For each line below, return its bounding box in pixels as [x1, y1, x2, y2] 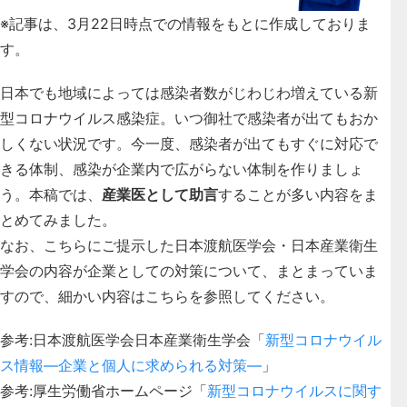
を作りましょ [276, 159, 363, 178]
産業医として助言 [102, 184, 218, 203]
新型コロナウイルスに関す [207, 381, 382, 400]
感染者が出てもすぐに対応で [189, 134, 378, 153]
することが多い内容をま [218, 184, 378, 203]
